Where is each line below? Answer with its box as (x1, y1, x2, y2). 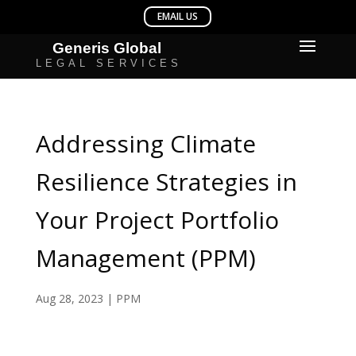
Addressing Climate (35, 127, 256, 160)
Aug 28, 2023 (35, 291, 103, 306)
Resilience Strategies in (35, 165, 297, 198)
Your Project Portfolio (35, 203, 279, 236)
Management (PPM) (35, 242, 256, 274)
